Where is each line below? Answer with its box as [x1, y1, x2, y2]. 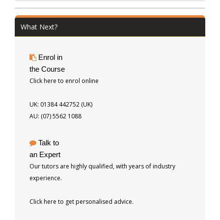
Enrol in [38, 53, 62, 61]
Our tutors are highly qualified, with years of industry [29, 162, 175, 170]
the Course [29, 64, 65, 73]
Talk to [38, 138, 59, 147]
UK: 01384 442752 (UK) [29, 100, 92, 109]
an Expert [29, 150, 60, 159]
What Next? [21, 22, 57, 31]
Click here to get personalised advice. [29, 197, 134, 206]
